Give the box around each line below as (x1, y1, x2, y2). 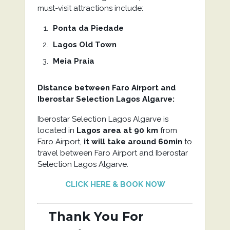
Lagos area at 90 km (76, 126, 158, 135)
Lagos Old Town (52, 40, 117, 49)
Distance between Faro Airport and (37, 83, 176, 92)
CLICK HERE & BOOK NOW (65, 180, 165, 189)
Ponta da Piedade (52, 24, 124, 33)
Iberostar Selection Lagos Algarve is (37, 114, 168, 124)
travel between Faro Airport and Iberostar (37, 148, 188, 158)
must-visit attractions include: (37, 4, 143, 13)
